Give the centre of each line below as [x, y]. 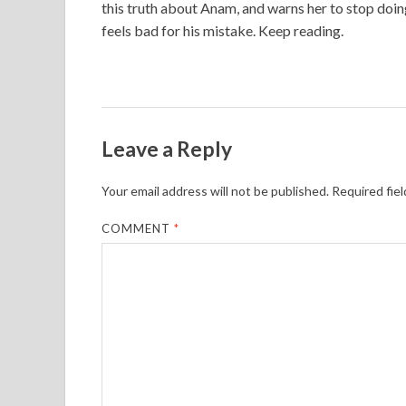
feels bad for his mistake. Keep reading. [222, 30]
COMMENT [138, 228]
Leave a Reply [167, 148]
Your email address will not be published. [215, 190]
